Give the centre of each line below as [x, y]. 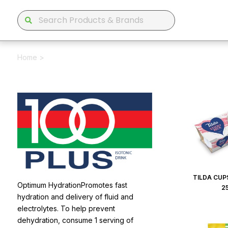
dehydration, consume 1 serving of [75, 220]
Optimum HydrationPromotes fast [72, 185]
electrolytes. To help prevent [66, 208]
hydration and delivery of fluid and [75, 196]
